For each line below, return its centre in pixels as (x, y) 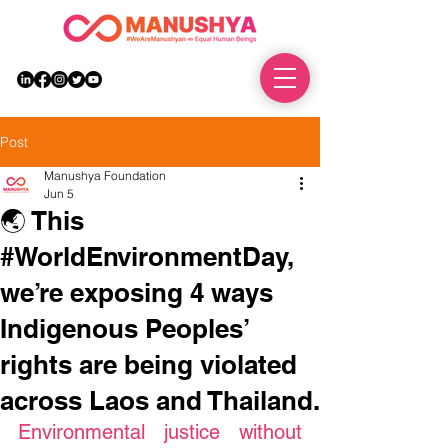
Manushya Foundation (105, 175)
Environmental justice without (160, 432)
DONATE (216, 78)
